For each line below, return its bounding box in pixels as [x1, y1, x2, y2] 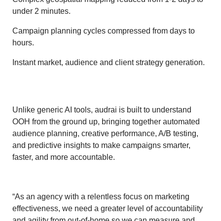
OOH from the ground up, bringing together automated [12, 117, 200, 126]
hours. [12, 38, 34, 47]
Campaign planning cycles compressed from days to [12, 26, 195, 35]
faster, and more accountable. [12, 152, 115, 161]
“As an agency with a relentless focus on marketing [12, 192, 189, 201]
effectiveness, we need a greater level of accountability [12, 204, 203, 213]
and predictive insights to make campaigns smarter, [12, 141, 190, 149]
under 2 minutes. [12, 6, 71, 15]
